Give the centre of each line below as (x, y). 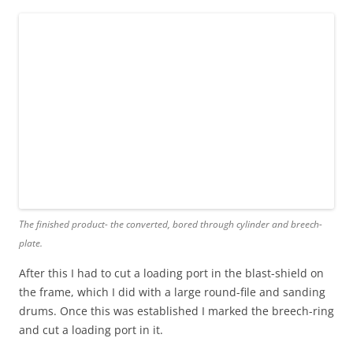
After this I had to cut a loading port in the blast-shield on (171, 273)
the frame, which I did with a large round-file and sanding (172, 292)
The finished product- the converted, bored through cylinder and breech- (171, 225)
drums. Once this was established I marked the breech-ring (176, 311)
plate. (31, 243)
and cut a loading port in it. (91, 330)
